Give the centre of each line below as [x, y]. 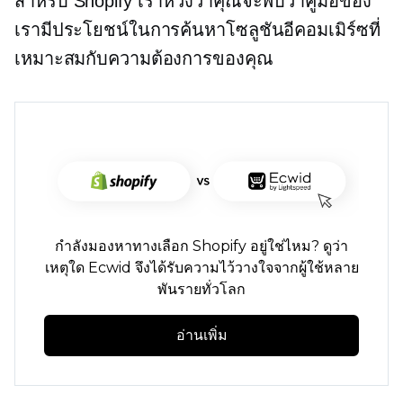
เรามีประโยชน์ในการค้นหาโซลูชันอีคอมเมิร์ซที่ [197, 30]
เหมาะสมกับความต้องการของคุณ [144, 59]
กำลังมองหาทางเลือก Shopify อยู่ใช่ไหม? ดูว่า [201, 246]
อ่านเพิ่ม [201, 336]
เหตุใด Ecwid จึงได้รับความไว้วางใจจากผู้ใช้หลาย [201, 268]
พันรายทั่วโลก [201, 290]
